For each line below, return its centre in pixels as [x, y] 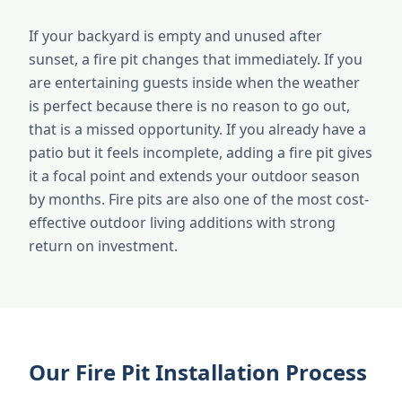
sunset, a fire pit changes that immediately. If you [196, 59]
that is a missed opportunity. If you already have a [197, 129]
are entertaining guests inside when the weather [194, 83]
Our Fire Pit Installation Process [198, 372]
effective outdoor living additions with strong [182, 223]
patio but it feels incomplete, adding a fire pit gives [201, 153]
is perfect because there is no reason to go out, [189, 106]
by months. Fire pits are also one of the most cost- [199, 199]
